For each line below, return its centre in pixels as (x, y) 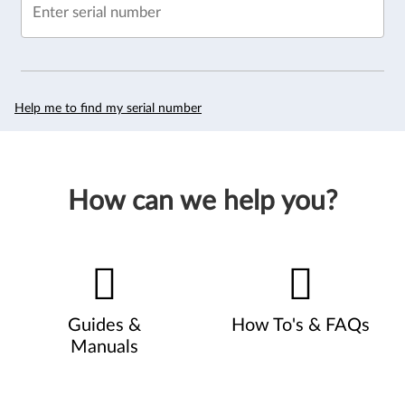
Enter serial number (96, 13)
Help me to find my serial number (108, 108)
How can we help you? (202, 201)
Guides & (105, 325)
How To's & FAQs (300, 325)
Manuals (105, 347)
